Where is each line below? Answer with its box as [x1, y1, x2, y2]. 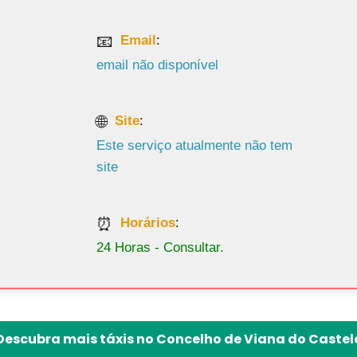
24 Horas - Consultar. [96, 240, 225, 255]
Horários [120, 215, 176, 231]
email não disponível [96, 57, 219, 73]
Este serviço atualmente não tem [96, 138, 293, 153]
